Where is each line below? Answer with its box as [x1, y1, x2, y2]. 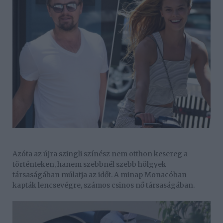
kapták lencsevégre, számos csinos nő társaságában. [12, 180, 195, 190]
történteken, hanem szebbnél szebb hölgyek [12, 159, 166, 169]
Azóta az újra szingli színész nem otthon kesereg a [12, 149, 188, 158]
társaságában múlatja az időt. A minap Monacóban [12, 170, 187, 179]
